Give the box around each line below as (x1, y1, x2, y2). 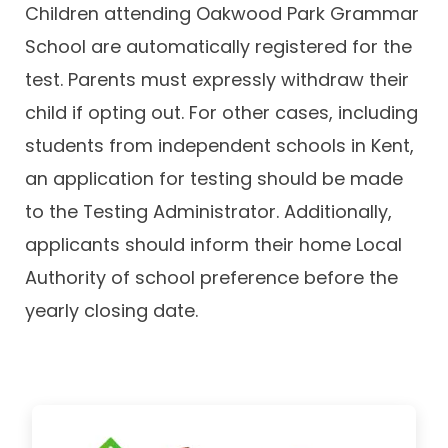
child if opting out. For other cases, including (25, 100, 418, 126)
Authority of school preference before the (25, 265, 398, 291)
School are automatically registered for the (25, 34, 412, 60)
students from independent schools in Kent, (25, 133, 414, 159)
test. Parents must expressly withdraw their (25, 67, 409, 93)
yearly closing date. (25, 298, 198, 324)
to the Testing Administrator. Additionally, (25, 199, 392, 225)
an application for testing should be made (25, 166, 403, 192)
